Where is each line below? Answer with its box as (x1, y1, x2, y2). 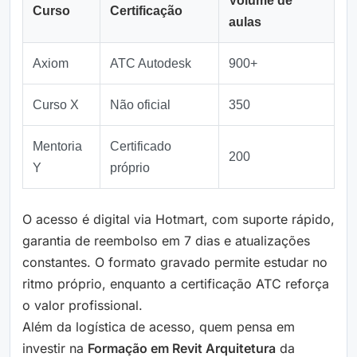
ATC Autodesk (110, 57, 191, 71)
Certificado (110, 139, 171, 154)
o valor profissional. (22, 297, 143, 314)
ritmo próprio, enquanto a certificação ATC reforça (22, 276, 329, 292)
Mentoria (33, 139, 82, 154)
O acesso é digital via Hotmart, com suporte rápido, (22, 211, 335, 228)
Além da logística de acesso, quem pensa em (22, 319, 295, 335)
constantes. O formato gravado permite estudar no (22, 254, 328, 271)
